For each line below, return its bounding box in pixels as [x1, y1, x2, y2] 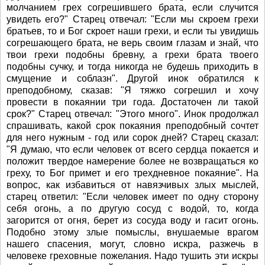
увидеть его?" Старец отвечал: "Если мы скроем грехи [7, 14, 258, 24]
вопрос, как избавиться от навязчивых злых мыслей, [7, 180, 258, 190]
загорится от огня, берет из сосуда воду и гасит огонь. [7, 215, 258, 225]
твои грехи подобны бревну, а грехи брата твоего [7, 50, 258, 60]
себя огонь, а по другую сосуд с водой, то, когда [7, 203, 258, 214]
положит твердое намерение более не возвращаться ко [7, 156, 258, 166]
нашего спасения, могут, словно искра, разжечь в [7, 239, 258, 249]
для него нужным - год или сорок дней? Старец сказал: [7, 132, 258, 143]
